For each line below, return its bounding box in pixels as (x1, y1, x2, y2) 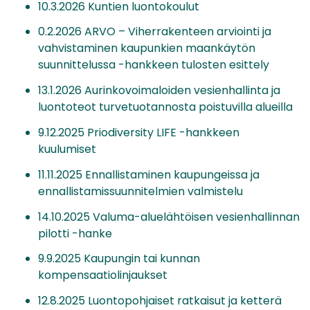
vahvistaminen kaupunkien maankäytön (38, 40, 255, 57)
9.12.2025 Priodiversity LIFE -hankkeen (38, 124, 239, 140)
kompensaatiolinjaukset (38, 267, 167, 284)
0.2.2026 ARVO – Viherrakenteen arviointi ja (38, 24, 271, 40)
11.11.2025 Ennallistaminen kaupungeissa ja (38, 166, 259, 183)
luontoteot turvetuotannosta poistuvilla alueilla (38, 99, 293, 116)
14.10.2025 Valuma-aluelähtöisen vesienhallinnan (38, 208, 300, 225)
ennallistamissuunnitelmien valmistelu (38, 183, 243, 199)
